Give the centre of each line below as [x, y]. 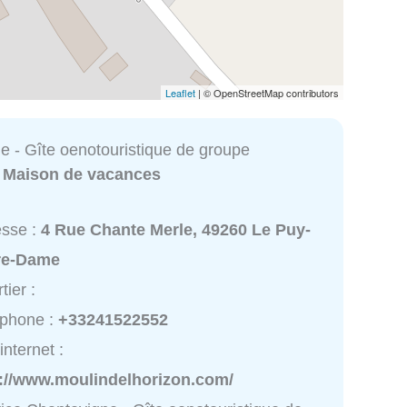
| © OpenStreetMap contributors [267, 92]
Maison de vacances [82, 174]
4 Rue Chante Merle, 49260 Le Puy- [176, 230]
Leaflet [180, 92]
